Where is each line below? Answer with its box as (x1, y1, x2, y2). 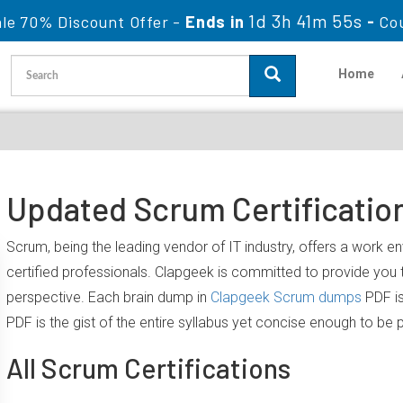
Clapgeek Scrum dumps (210, 289, 363, 306)
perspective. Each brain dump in (6, 289, 211, 306)
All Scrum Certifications (6, 352, 291, 384)
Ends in (181, 12, 249, 31)
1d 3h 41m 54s (248, 10, 363, 31)
